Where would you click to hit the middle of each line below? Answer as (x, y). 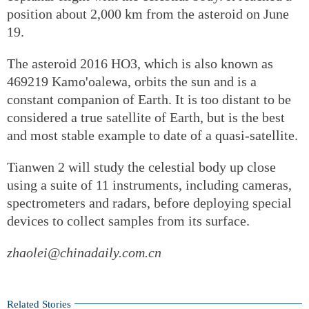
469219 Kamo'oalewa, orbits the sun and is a (132, 81)
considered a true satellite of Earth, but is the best (146, 117)
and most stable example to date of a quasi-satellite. (152, 135)
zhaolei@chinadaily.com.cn (84, 252)
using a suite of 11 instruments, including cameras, (149, 185)
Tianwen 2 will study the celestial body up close (141, 167)
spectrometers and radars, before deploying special (149, 202)
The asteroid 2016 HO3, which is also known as (140, 63)
